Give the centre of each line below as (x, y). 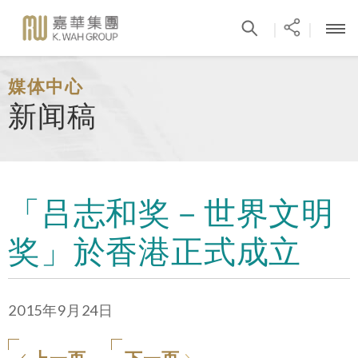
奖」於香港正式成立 (155, 251)
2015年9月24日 (61, 310)
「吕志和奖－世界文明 (171, 213)
